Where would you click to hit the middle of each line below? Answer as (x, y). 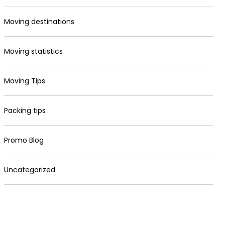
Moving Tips (25, 81)
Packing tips (25, 110)
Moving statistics (33, 51)
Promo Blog (24, 140)
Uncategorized (30, 170)
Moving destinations (39, 22)
